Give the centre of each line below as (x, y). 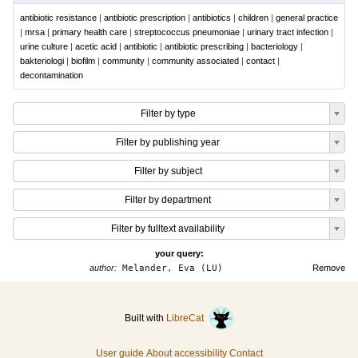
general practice (307, 18)
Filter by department (168, 200)
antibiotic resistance (58, 18)
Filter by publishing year (168, 142)
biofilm (83, 61)
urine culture (44, 46)
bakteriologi (42, 61)
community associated (195, 61)
